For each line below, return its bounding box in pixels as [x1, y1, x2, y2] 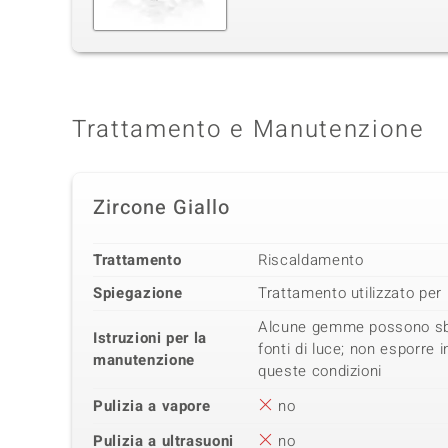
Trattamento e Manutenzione [72, 112, 425, 148]
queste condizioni [258, 360, 383, 383]
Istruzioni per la [93, 327, 208, 350]
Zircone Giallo [93, 193, 230, 223]
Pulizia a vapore [93, 395, 211, 418]
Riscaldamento [258, 249, 364, 272]
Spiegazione [93, 282, 183, 305]
